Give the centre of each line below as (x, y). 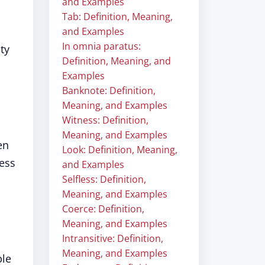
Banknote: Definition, (109, 91)
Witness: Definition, (105, 120)
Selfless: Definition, (104, 179)
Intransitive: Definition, (113, 238)
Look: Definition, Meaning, (120, 150)
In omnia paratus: (101, 46)
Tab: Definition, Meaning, (117, 17)
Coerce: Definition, (103, 209)
